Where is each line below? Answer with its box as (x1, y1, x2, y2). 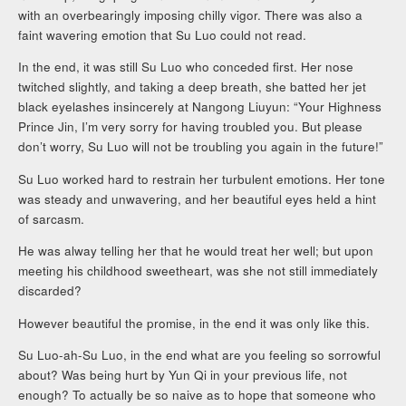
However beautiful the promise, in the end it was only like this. (18, 314, 371, 332)
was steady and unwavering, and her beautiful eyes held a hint (18, 189, 377, 208)
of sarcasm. (18, 209, 85, 227)
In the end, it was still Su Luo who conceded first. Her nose (18, 58, 354, 76)
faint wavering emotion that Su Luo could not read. (18, 25, 307, 43)
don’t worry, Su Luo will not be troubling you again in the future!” (18, 138, 384, 156)
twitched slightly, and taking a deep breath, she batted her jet (18, 78, 367, 96)
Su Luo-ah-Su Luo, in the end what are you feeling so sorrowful (18, 346, 382, 364)
